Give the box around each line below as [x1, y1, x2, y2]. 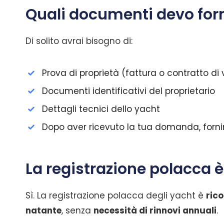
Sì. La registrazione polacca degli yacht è [25, 189, 206, 201]
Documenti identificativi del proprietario [42, 85, 215, 97]
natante [25, 204, 61, 216]
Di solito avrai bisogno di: [25, 35, 132, 47]
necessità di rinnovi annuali [93, 204, 216, 216]
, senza [61, 204, 93, 216]
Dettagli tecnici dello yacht [42, 103, 162, 115]
